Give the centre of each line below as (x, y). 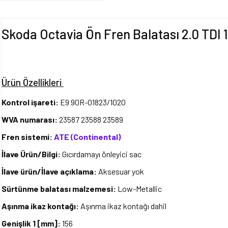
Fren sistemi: (28, 137)
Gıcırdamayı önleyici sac (102, 154)
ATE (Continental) (87, 137)
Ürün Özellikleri (33, 82)
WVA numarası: (30, 119)
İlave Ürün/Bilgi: (32, 154)
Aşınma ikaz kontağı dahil (123, 206)
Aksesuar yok (120, 171)
